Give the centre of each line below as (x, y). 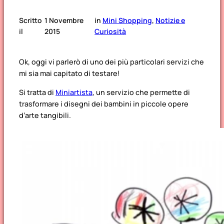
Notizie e (170, 20)
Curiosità (110, 31)
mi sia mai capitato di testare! (69, 73)
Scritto (30, 20)
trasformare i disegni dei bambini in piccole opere (104, 103)
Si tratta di (37, 92)
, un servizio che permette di (141, 92)
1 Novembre (64, 20)
